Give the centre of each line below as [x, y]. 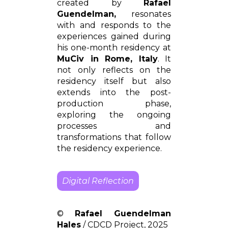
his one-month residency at [114, 47]
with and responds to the [114, 25]
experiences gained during [114, 36]
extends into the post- [114, 92]
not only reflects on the [114, 70]
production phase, [114, 103]
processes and [114, 126]
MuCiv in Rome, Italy [107, 59]
